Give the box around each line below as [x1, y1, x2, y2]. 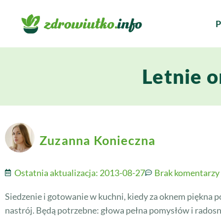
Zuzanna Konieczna [39, 133, 156, 147]
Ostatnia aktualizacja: [14, 167, 100, 178]
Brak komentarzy [154, 167, 220, 178]
